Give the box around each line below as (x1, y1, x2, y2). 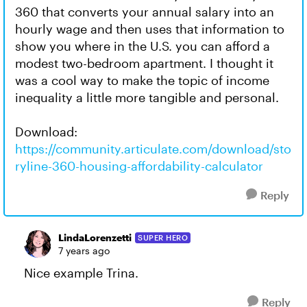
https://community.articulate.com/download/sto (15, 141, 291, 156)
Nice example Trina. (24, 265, 138, 280)
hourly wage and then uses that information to (15, 21, 284, 36)
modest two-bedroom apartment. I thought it (15, 56, 273, 71)
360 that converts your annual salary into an (15, 4, 274, 19)
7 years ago (58, 245, 110, 256)
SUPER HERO (138, 232, 188, 242)
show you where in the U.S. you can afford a (15, 38, 270, 53)
